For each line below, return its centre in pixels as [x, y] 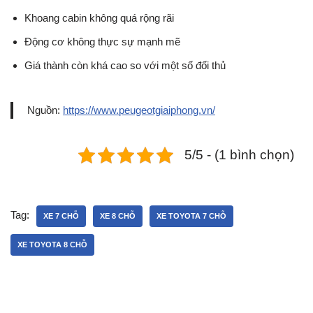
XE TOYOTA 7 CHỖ [191, 216]
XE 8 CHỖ [118, 216]
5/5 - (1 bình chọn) [239, 155]
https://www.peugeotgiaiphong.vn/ [139, 110]
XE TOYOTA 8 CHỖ [52, 245]
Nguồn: [45, 110]
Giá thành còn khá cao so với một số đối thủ [125, 66]
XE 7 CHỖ [61, 216]
